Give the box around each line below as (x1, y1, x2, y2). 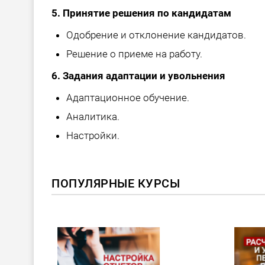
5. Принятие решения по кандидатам (51, 7, 231, 20)
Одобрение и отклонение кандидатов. (66, 29, 246, 41)
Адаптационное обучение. (66, 92, 189, 104)
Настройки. (66, 130, 119, 142)
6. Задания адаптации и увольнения (51, 70, 225, 82)
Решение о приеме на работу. (66, 48, 202, 60)
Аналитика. (66, 111, 119, 123)
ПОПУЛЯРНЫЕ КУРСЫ (51, 176, 180, 191)
